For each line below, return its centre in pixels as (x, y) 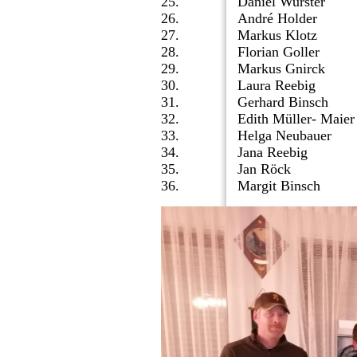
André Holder (277, 19)
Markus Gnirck (281, 69)
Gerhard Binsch (283, 102)
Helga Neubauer (284, 136)
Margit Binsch (279, 186)
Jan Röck (264, 169)
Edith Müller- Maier (296, 119)
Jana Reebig (273, 153)
